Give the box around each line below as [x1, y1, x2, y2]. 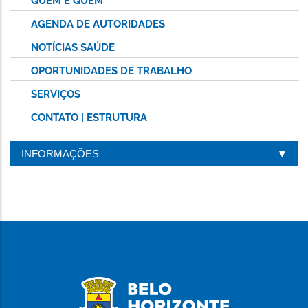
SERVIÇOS [31, 87, 80, 100]
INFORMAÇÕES [21, 147, 99, 159]
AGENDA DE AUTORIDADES [31, 17, 165, 30]
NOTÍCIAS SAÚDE [31, 41, 115, 54]
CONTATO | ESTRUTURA [31, 111, 147, 124]
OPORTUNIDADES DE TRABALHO [31, 64, 192, 77]
